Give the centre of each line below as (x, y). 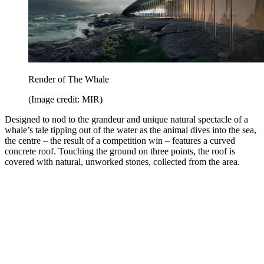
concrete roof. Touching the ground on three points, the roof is (120, 151)
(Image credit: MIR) (65, 99)
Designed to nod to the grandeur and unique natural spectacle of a (126, 119)
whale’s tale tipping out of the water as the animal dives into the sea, (131, 130)
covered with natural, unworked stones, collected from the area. (122, 161)
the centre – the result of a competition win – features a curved (120, 140)
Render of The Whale (69, 79)
